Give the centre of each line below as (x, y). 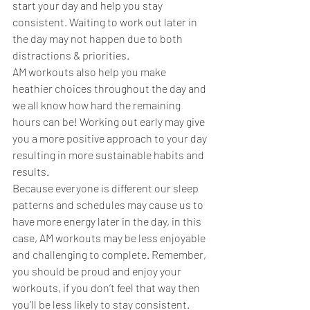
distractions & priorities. (73, 55)
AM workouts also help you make (90, 72)
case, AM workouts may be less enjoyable (110, 238)
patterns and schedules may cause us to (109, 205)
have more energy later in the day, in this (108, 221)
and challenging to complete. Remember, (110, 255)
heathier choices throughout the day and (110, 89)
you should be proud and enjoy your (98, 271)
